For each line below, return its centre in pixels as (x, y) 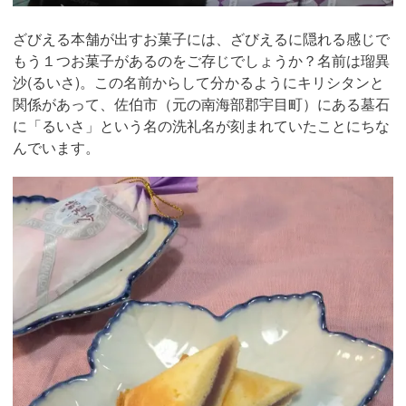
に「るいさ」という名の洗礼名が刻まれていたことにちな (201, 125)
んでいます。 (56, 147)
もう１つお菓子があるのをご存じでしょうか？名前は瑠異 (201, 60)
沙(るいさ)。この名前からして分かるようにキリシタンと (198, 82)
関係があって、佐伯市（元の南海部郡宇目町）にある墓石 (201, 103)
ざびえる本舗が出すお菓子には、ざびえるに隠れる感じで (201, 38)
